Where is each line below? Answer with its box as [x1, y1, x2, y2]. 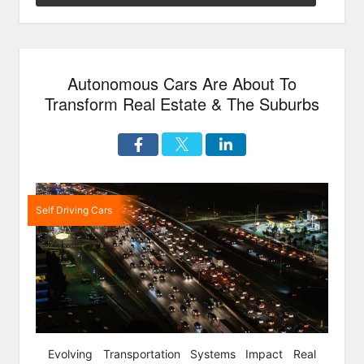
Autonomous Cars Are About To [67, 71, 297, 95]
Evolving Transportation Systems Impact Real [48, 347, 316, 361]
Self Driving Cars [36, 204, 113, 216]
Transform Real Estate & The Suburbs [45, 92, 319, 115]
